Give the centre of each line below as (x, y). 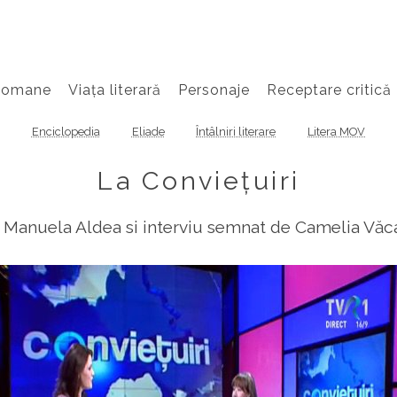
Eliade (148, 132)
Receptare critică (329, 90)
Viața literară (115, 90)
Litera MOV (337, 132)
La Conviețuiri (198, 180)
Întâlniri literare (236, 132)
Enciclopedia (66, 132)
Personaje (214, 90)
